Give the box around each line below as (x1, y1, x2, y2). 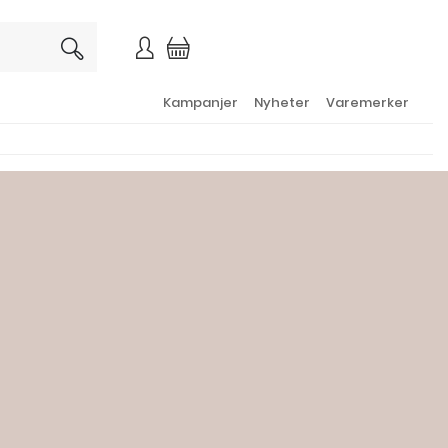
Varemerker (326, 93, 409, 112)
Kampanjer (163, 93, 238, 112)
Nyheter (254, 93, 310, 112)
